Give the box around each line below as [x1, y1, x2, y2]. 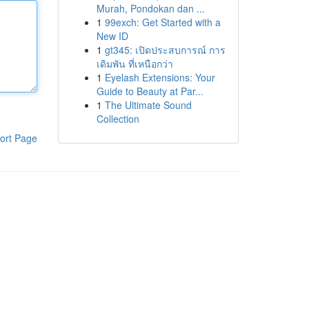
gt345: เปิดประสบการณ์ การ [104, 43, 226, 57]
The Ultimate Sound [104, 98, 192, 112]
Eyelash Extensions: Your [104, 70, 215, 84]
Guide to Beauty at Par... [96, 84, 203, 98]
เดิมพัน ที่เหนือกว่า [96, 57, 173, 70]
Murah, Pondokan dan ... [96, 1, 205, 15]
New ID [96, 29, 128, 43]
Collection [96, 112, 139, 126]
